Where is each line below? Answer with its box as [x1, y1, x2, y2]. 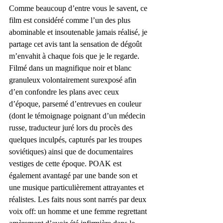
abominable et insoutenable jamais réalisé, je [9, 27, 149, 36]
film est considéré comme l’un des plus [9, 15, 132, 24]
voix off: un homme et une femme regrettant [9, 207, 149, 216]
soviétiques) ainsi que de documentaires [9, 147, 135, 156]
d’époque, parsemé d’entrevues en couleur [9, 99, 143, 108]
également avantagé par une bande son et [9, 171, 139, 180]
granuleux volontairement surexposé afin [9, 75, 138, 84]
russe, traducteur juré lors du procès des [9, 123, 134, 132]
